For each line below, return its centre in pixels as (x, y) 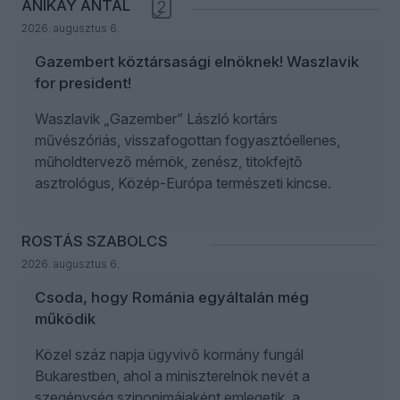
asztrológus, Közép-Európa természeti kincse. (183, 183)
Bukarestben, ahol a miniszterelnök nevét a (172, 376)
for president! (83, 83)
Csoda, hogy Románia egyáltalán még (172, 298)
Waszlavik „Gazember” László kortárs (156, 119)
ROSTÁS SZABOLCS (95, 242)
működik (65, 319)
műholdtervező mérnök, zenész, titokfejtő (169, 162)
